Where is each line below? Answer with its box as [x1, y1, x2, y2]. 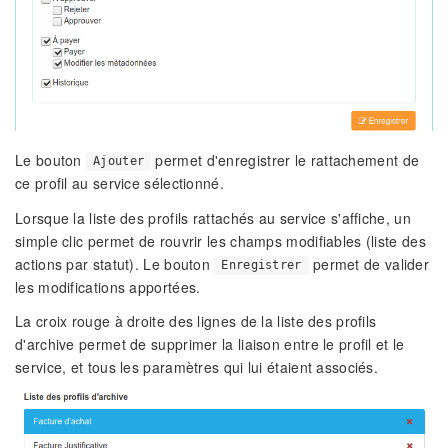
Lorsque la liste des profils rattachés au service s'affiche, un [15, 207, 411, 228]
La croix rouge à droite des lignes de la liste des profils [15, 311, 377, 332]
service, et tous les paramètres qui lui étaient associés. [15, 357, 379, 378]
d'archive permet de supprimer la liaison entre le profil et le [15, 334, 405, 355]
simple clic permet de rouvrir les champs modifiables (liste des [15, 230, 426, 251]
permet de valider [308, 253, 430, 274]
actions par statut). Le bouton [15, 253, 215, 274]
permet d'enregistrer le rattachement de [151, 149, 420, 170]
